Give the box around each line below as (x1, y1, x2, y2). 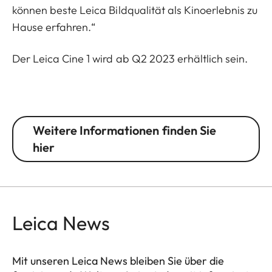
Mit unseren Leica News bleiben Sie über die (12, 253, 224, 268)
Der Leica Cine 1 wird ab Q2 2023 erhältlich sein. (12, 51, 248, 66)
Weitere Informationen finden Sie (33, 122, 216, 138)
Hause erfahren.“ (12, 19, 96, 34)
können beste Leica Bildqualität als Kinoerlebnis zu (12, 2, 258, 17)
